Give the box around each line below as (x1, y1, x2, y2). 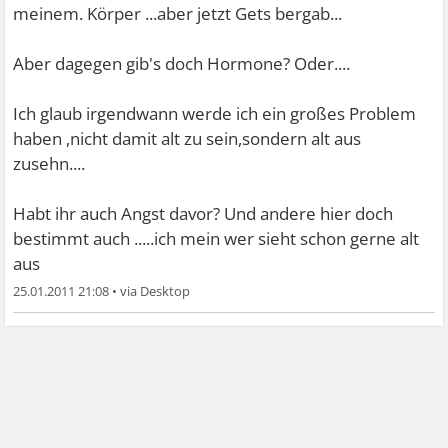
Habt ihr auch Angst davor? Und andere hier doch (13, 201, 394, 225)
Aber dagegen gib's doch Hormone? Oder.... (13, 51, 351, 75)
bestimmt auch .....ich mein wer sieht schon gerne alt (13, 226, 420, 250)
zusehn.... (13, 151, 86, 175)
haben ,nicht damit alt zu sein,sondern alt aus (13, 126, 362, 150)
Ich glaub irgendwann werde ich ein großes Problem (13, 101, 417, 125)
